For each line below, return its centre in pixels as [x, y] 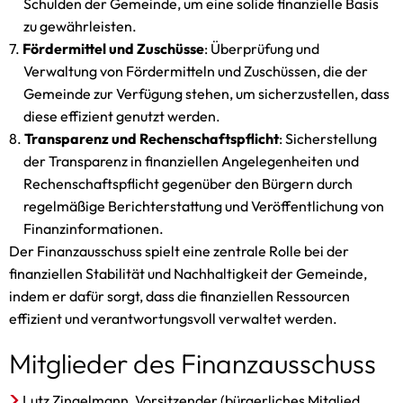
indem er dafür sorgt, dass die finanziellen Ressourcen [179, 296]
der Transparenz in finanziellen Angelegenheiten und [191, 161]
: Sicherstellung [328, 139]
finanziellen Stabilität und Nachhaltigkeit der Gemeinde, [188, 273]
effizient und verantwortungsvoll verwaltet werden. [173, 318]
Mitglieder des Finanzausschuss [193, 363]
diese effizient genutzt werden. [122, 116]
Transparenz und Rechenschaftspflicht [152, 139]
